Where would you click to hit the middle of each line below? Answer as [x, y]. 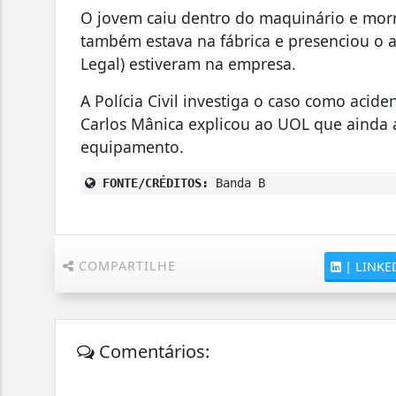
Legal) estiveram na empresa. [189, 64]
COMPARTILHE [125, 266]
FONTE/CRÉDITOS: [152, 183]
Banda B [237, 183]
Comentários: [152, 352]
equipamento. [133, 147]
